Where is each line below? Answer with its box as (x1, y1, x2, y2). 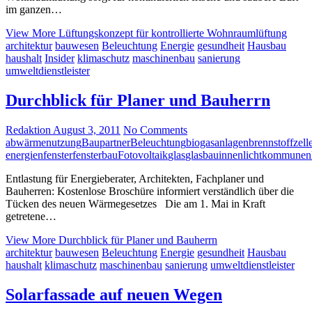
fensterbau (72, 149, 118, 162)
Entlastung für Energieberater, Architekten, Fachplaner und (6, 173, 264, 185)
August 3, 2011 (51, 124, 120, 136)
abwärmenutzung (6, 136, 81, 149)
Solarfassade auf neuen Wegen (6, 286, 222, 304)
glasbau (185, 149, 219, 162)
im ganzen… (6, 3, 62, 16)
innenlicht (219, 149, 262, 162)
